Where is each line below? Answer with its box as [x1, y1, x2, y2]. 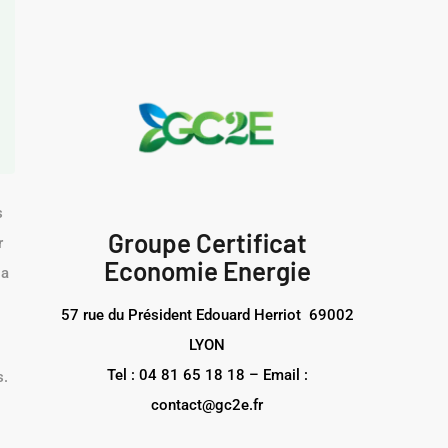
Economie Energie [103, 255, 311, 286]
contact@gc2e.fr [151, 396, 263, 414]
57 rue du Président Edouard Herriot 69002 [60, 306, 354, 324]
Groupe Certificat [107, 227, 307, 258]
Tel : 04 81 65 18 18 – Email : [106, 366, 308, 384]
